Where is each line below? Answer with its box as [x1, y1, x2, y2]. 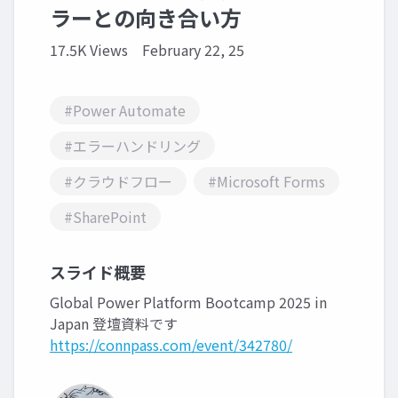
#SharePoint [64, 206, 147, 227]
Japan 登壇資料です [50, 313, 178, 334]
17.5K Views [50, 39, 128, 60]
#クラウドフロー [64, 171, 172, 192]
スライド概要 [50, 260, 146, 283]
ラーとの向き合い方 [50, 2, 242, 33]
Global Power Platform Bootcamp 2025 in [50, 291, 327, 313]
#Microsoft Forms [208, 171, 325, 192]
